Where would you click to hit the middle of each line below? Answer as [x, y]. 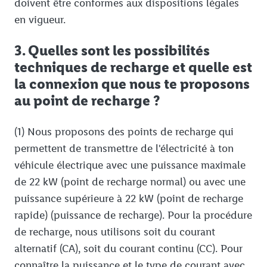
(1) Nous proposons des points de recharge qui [124, 132]
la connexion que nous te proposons [132, 84]
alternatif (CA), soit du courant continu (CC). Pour [128, 249]
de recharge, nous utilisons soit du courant [115, 232]
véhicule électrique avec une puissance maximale [130, 165]
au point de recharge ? [87, 101]
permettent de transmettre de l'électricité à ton [124, 149]
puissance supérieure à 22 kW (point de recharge [129, 199]
